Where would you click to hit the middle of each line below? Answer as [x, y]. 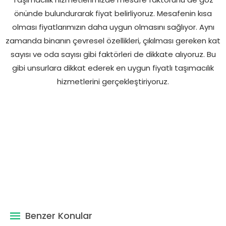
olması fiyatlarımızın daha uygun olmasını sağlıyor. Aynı [113, 27]
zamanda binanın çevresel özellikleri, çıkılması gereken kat [113, 40]
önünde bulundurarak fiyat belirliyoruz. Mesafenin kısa [113, 13]
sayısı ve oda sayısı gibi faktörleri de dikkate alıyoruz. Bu [113, 54]
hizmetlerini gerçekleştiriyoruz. [113, 81]
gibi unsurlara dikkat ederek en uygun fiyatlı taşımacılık [113, 68]
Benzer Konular [59, 215]
